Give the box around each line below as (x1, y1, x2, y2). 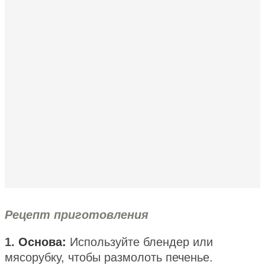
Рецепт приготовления (5, 208, 148, 221)
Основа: (18, 235, 66, 248)
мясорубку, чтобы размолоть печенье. (5, 250, 213, 264)
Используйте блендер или (66, 235, 213, 248)
